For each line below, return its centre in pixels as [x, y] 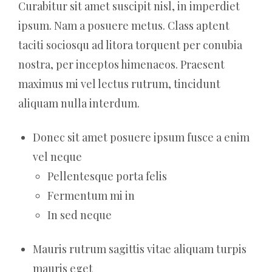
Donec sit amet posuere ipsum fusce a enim [141, 137]
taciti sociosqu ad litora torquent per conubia [130, 45]
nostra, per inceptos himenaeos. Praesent [121, 64]
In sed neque [80, 215]
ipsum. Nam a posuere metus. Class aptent [124, 25]
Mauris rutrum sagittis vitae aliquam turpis [140, 249]
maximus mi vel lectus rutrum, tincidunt [119, 83]
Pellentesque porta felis [107, 176]
